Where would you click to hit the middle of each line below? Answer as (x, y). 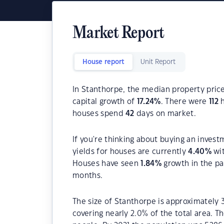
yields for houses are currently (130, 152)
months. (88, 176)
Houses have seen (107, 164)
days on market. (165, 114)
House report (103, 62)
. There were (185, 102)
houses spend (99, 114)
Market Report (118, 34)
